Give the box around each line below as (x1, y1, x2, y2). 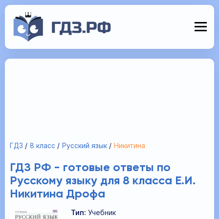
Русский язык (62, 141, 107, 150)
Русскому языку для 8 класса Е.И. (10, 175, 196, 187)
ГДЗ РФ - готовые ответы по (10, 162, 171, 174)
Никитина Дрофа (10, 188, 105, 200)
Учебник (88, 208, 116, 217)
